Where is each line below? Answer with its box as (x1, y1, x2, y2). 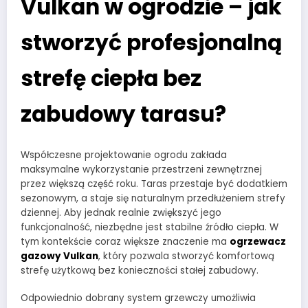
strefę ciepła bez (21, 63, 201, 94)
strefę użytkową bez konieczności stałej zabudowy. (21, 263, 258, 277)
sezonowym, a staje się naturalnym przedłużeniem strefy (21, 191, 285, 205)
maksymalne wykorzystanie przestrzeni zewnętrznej (21, 162, 262, 176)
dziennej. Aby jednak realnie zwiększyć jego (21, 206, 221, 219)
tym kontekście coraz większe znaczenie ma (21, 234, 230, 248)
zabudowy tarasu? (21, 99, 226, 130)
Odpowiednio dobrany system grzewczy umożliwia (21, 291, 256, 305)
